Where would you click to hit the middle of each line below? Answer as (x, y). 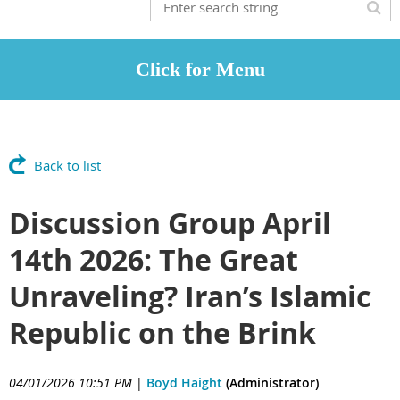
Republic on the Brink (162, 333)
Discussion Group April (170, 223)
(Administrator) (271, 383)
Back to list (67, 165)
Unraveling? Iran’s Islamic (190, 296)
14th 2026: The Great (154, 260)
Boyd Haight (184, 383)
